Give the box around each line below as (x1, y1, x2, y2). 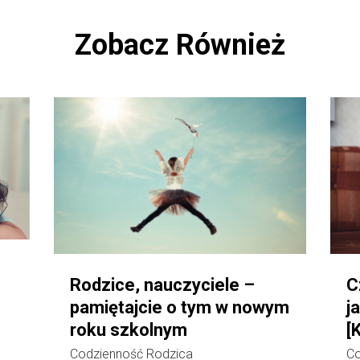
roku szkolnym (70, 320, 188, 341)
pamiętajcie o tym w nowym (70, 297, 290, 318)
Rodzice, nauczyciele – (70, 275, 256, 296)
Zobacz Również (75, 27, 285, 62)
